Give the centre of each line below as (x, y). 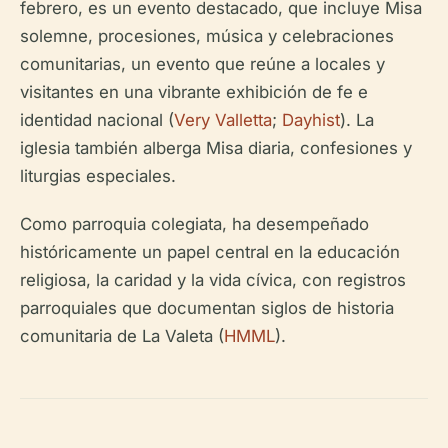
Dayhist (311, 119)
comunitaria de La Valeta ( (122, 335)
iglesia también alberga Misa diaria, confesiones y (216, 147)
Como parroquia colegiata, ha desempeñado (194, 223)
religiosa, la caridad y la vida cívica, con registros (213, 279)
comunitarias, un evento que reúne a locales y (202, 63)
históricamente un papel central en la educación (210, 251)
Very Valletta (223, 119)
